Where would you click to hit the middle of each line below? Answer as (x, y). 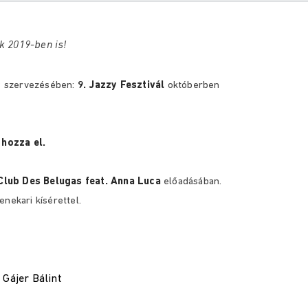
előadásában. (191, 182)
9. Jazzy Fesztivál (121, 86)
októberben (192, 86)
